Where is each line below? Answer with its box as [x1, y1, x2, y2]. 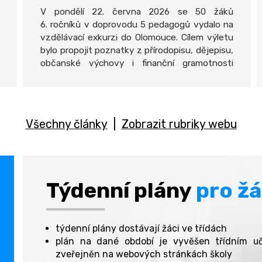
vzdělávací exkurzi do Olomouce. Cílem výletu [40, 32, 233, 43]
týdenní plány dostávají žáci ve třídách [56, 223, 227, 234]
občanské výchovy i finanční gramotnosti [40, 58, 233, 68]
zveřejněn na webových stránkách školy [56, 249, 232, 260]
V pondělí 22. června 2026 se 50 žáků [40, 6, 233, 17]
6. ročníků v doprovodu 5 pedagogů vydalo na [40, 19, 233, 30]
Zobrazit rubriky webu [121, 118, 237, 131]
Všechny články [25, 118, 108, 131]
